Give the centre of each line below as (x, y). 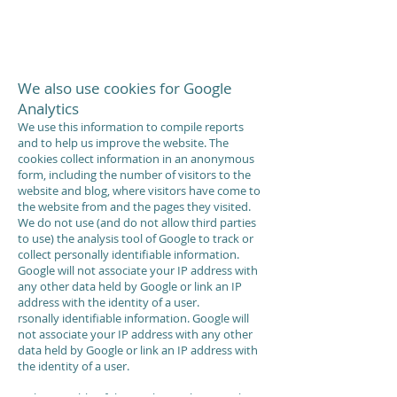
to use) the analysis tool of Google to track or (136, 238)
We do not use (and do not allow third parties (137, 222)
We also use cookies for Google (125, 88)
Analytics (48, 109)
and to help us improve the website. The (123, 143)
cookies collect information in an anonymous (136, 159)
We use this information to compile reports (131, 127)
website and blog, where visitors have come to (139, 191)
